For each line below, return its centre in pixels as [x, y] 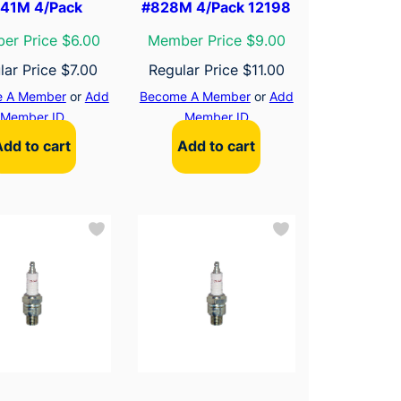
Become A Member [195, 96]
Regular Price [195, 69]
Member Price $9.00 [216, 40]
